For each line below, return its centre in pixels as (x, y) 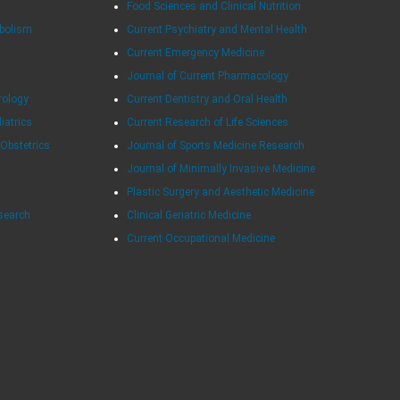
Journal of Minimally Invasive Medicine (221, 168)
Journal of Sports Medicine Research (215, 145)
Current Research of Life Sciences (207, 122)
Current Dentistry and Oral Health (207, 99)
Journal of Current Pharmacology (207, 75)
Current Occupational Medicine (200, 238)
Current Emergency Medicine (195, 52)
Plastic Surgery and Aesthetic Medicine (220, 192)
